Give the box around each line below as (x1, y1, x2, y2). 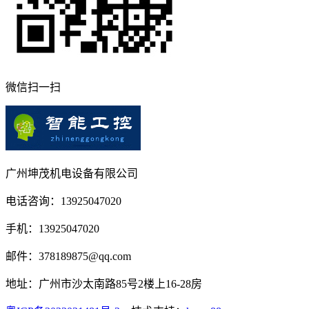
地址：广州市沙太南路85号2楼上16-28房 (6, 278, 202, 290)
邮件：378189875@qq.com (6, 250, 131, 263)
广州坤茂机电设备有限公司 (6, 168, 138, 180)
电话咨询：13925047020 (6, 195, 121, 208)
